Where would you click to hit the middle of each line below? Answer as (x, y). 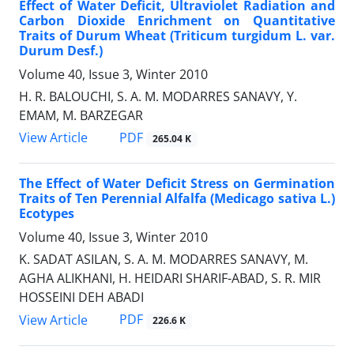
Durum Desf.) (61, 51)
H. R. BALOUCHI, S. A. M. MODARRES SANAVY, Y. (158, 97)
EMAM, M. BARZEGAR (81, 116)
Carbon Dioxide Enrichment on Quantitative (177, 21)
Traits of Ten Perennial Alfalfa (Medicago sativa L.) (177, 199)
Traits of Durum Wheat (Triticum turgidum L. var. (177, 36)
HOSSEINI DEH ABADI (81, 298)
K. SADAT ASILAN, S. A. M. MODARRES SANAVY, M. (164, 260)
